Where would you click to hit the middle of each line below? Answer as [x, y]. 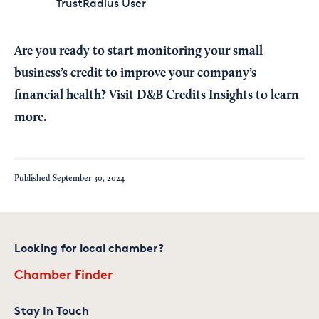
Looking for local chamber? [89, 248]
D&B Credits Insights [195, 96]
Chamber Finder [63, 274]
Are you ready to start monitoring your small [138, 52]
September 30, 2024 [89, 179]
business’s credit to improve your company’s [135, 74]
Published [33, 179]
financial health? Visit [75, 96]
